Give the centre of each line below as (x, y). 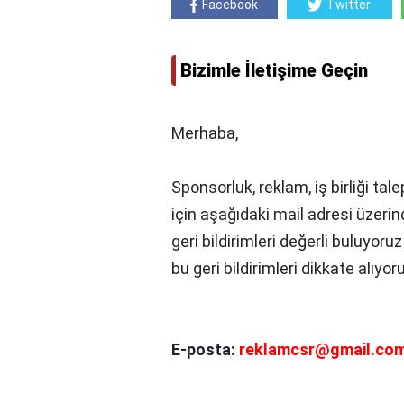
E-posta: (205, 349)
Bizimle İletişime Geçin (274, 70)
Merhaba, (205, 133)
